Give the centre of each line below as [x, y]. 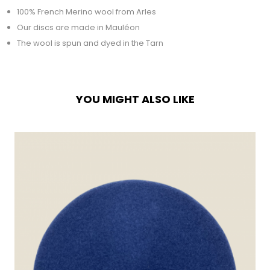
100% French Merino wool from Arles [86, 12]
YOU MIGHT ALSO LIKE [135, 99]
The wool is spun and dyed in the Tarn [91, 43]
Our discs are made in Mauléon [78, 27]
